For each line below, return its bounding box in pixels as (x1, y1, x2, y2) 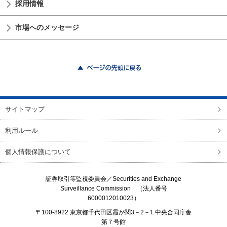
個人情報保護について (5, 148, 71, 156)
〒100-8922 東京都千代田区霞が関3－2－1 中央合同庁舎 (35, 208, 192, 216)
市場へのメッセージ (15, 23, 79, 31)
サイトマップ (5, 105, 45, 113)
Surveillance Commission (60, 184, 131, 192)
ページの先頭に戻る (23, 74, 87, 83)
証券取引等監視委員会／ (46, 175, 112, 182)
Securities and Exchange (112, 175, 181, 182)
